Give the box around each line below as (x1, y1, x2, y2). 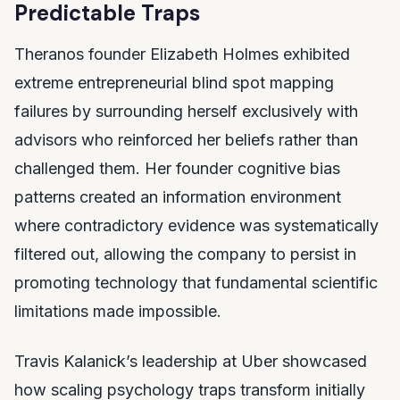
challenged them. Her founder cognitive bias (14, 158, 340, 178)
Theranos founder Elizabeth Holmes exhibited (14, 44, 350, 63)
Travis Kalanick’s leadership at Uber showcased (14, 351, 367, 371)
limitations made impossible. (14, 301, 221, 321)
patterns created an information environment (14, 187, 341, 206)
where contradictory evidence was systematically (14, 215, 379, 235)
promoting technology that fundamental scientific (14, 272, 378, 292)
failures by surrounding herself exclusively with (14, 101, 358, 121)
